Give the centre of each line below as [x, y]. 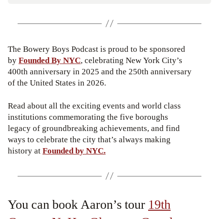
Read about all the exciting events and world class [94, 106]
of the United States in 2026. [57, 83]
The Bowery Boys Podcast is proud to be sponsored [97, 49]
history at [25, 151]
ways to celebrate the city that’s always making [89, 139]
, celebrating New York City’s [131, 60]
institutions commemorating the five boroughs [88, 117]
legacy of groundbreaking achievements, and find [94, 128]
